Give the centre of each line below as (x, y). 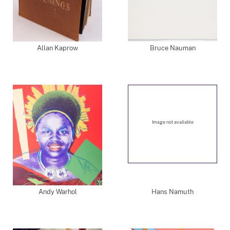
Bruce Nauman (172, 48)
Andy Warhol (57, 192)
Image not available (172, 122)
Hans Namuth (172, 192)
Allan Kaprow (57, 48)
